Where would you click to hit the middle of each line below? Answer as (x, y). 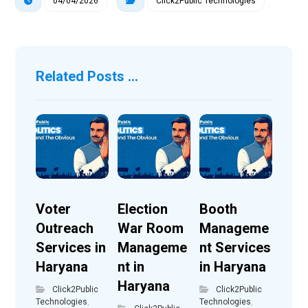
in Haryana (233, 266)
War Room (151, 228)
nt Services (235, 247)
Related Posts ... (87, 77)
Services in (71, 247)
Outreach (65, 228)
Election (143, 209)
